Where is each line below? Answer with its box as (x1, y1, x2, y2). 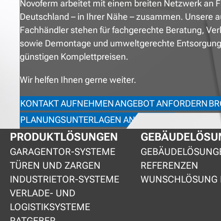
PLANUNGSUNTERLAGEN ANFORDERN (20, 114, 175, 125)
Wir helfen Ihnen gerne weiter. (20, 74, 136, 85)
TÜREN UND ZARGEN (10, 159, 101, 171)
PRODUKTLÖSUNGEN (10, 130, 118, 143)
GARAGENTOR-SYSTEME (10, 146, 115, 157)
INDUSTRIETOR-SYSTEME (10, 173, 119, 185)
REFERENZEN (140, 159, 198, 171)
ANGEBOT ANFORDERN (115, 98, 208, 109)
